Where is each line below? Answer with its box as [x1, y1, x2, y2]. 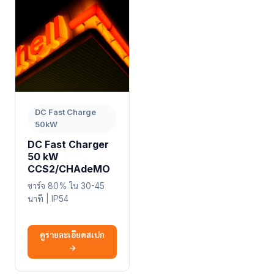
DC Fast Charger [28, 138, 109, 150]
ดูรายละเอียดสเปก [40, 230, 105, 240]
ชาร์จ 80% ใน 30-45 [28, 180, 105, 191]
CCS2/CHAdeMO [28, 162, 110, 175]
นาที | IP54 [28, 193, 68, 204]
